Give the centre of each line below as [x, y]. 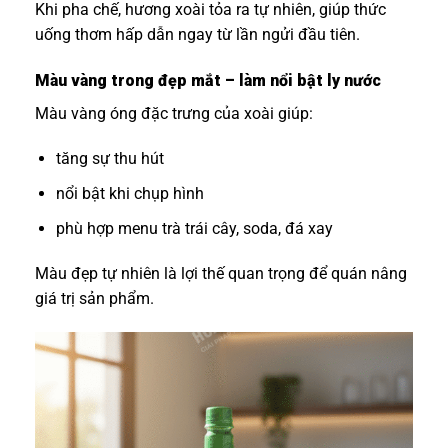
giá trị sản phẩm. [94, 299]
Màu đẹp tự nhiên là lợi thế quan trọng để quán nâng [221, 274]
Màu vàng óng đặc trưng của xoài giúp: [174, 113]
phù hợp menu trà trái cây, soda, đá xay [194, 228]
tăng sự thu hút [109, 159]
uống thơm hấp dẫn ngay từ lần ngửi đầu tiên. [197, 34]
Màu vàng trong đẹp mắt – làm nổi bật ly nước [208, 80]
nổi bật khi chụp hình [129, 194]
